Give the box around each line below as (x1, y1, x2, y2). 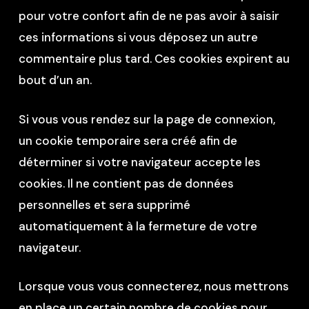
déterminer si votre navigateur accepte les (18, 154, 261, 170)
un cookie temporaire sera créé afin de (18, 132, 237, 148)
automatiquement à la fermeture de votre (18, 218, 257, 234)
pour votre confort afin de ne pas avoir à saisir (18, 8, 279, 23)
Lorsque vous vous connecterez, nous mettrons (18, 279, 289, 294)
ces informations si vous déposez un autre (18, 30, 258, 45)
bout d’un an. (18, 72, 92, 88)
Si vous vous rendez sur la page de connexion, (18, 111, 275, 127)
